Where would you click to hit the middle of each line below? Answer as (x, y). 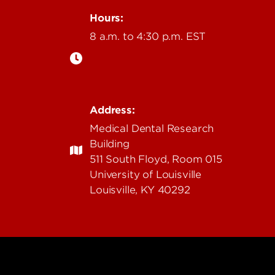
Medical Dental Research (152, 129)
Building (110, 144)
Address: (112, 110)
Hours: (107, 18)
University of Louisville (146, 175)
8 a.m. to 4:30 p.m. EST (148, 37)
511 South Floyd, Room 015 (156, 159)
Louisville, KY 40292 (140, 190)
